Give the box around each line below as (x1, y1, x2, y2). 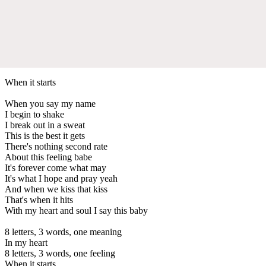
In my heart (5, 237, 47, 248)
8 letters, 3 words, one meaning (5, 226, 122, 237)
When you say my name (5, 98, 96, 109)
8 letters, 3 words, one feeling (5, 248, 115, 258)
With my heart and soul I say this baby (5, 205, 148, 216)
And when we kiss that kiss (5, 183, 107, 194)
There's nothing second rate (5, 141, 107, 151)
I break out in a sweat (5, 119, 85, 130)
